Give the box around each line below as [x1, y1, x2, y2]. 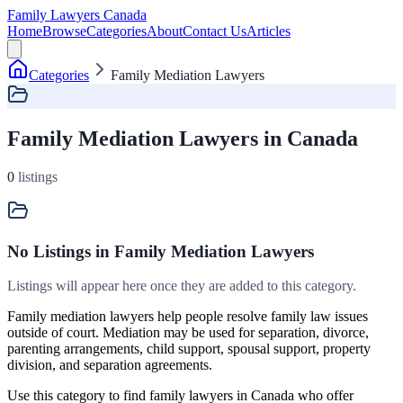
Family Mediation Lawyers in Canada [7, 126, 358, 150]
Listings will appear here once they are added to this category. [7, 278, 356, 294]
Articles [246, 23, 291, 39]
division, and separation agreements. [7, 357, 212, 373]
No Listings [7, 241, 91, 261]
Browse [42, 23, 86, 39]
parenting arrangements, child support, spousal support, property [7, 341, 371, 357]
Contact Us [183, 23, 246, 39]
